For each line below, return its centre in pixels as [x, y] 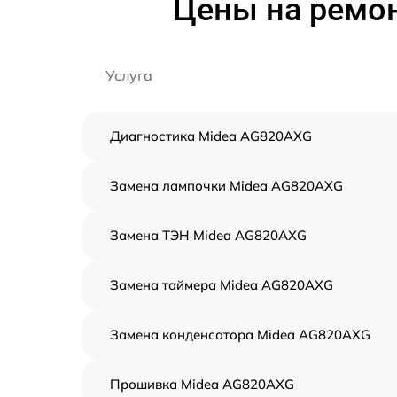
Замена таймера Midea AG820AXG [222, 284]
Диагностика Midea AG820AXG [211, 136]
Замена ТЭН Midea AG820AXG [208, 235]
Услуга [129, 75]
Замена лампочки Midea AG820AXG [226, 185]
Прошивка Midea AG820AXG [202, 384]
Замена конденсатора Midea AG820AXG [240, 334]
